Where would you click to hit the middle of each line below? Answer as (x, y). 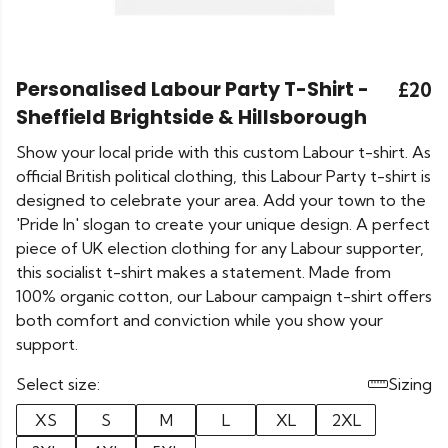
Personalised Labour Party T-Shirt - (192, 89)
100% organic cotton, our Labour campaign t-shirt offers (224, 296)
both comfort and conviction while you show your (199, 320)
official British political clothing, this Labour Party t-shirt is (223, 176)
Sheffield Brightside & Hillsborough (191, 117)
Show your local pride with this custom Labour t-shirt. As (223, 152)
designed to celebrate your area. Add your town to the (221, 200)
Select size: (58, 384)
